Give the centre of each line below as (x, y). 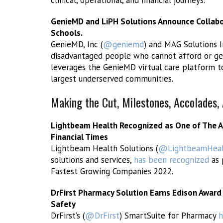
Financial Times (79, 137)
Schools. (67, 33)
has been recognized (171, 160)
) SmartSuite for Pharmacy (169, 216)
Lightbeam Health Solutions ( (105, 148)
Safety (63, 204)
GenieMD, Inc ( (77, 44)
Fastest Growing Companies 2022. (112, 171)
